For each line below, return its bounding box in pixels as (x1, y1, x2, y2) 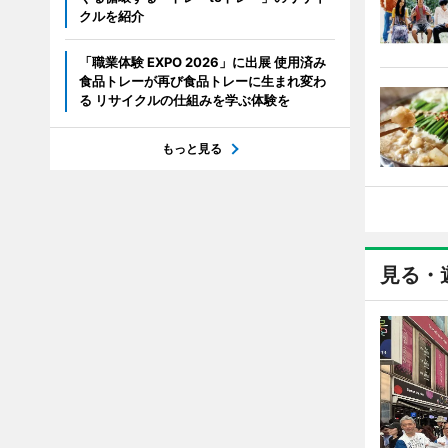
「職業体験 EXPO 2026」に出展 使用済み (78, 54, 326, 70)
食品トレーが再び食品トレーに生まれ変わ (78, 73, 326, 89)
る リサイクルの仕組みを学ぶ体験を (78, 92, 290, 108)
